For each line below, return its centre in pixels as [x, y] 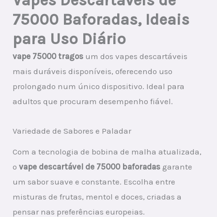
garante [177, 166]
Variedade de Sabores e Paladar [72, 131]
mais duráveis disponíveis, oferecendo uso [93, 71]
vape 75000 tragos [48, 56]
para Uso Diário [70, 39]
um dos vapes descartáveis [136, 56]
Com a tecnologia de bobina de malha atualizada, [107, 151]
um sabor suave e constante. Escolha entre [94, 181]
